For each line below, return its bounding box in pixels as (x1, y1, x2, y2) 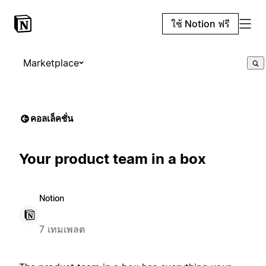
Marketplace (23, 57, 79, 69)
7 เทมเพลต (39, 223, 85, 235)
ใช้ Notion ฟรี (171, 18, 230, 30)
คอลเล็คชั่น (30, 113, 73, 124)
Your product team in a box (19, 150, 206, 167)
